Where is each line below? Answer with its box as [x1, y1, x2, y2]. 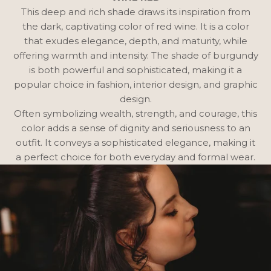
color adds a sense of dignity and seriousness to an [21, 122, 250, 134]
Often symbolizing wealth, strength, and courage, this [14, 107, 257, 119]
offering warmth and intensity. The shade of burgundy [13, 49, 258, 61]
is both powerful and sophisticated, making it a [29, 64, 242, 76]
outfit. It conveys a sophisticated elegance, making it [16, 136, 255, 148]
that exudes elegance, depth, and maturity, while [24, 34, 247, 47]
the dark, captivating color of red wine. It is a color [22, 20, 249, 32]
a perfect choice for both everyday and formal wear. [16, 151, 255, 163]
